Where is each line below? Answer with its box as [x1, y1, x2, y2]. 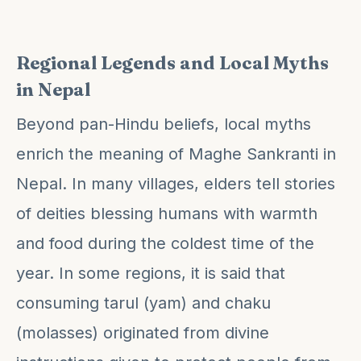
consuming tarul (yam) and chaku [16, 293, 271, 313]
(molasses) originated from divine [16, 322, 269, 342]
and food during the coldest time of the [16, 233, 314, 253]
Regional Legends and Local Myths [16, 51, 329, 74]
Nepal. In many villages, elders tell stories [16, 173, 335, 193]
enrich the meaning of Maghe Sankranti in [16, 143, 336, 164]
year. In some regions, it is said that [16, 263, 285, 283]
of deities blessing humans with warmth [16, 203, 317, 223]
